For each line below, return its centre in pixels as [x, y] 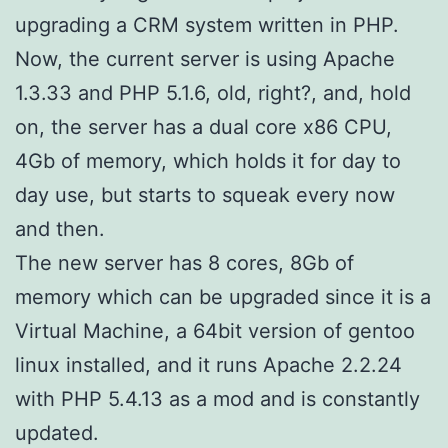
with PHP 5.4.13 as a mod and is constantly [217, 398]
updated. [57, 432]
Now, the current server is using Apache [205, 58]
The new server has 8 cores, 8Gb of [184, 262]
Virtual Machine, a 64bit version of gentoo [215, 330]
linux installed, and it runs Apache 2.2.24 [208, 364]
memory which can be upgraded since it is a [223, 296]
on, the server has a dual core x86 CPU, [203, 126]
